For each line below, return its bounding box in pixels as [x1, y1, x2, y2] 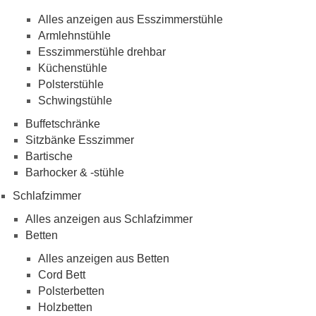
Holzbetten [38, 300, 92, 313]
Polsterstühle [38, 78, 104, 90]
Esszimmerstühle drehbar [38, 45, 166, 58]
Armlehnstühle [38, 29, 111, 42]
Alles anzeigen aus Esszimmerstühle [38, 13, 223, 25]
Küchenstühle [38, 61, 107, 74]
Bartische [25, 150, 73, 162]
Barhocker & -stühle [25, 166, 124, 178]
